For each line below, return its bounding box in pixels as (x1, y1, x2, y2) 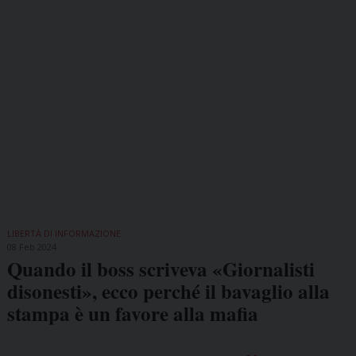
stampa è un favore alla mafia (6, 298, 258, 328)
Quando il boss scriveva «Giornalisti (6, 253, 315, 284)
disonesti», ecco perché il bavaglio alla (6, 276, 330, 306)
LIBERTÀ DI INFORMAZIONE (6, 226, 121, 239)
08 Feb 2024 (6, 240, 56, 253)
